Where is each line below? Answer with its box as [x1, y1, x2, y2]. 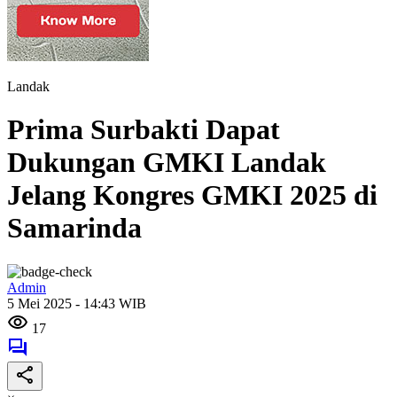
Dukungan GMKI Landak [7, 146, 326, 179]
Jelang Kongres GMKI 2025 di [7, 179, 378, 212]
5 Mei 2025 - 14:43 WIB [7, 295, 146, 311]
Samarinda [7, 212, 142, 245]
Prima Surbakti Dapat [7, 113, 280, 146]
